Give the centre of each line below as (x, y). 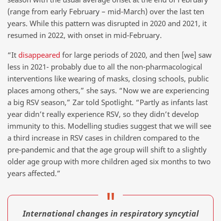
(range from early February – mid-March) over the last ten (106, 11)
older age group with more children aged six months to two (109, 161)
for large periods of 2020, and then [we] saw (136, 55)
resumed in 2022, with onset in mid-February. (85, 35)
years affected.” (34, 173)
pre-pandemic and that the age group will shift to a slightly (107, 149)
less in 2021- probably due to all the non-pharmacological (105, 66)
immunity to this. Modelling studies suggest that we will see (109, 126)
